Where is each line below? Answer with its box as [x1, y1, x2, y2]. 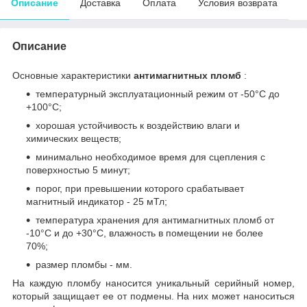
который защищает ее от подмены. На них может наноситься [12, 290, 295, 302]
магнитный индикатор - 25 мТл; [26, 195, 167, 207]
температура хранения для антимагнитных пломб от [36, 214, 274, 225]
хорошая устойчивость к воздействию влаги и [36, 119, 240, 131]
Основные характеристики [12, 69, 134, 81]
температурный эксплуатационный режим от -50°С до [36, 88, 280, 99]
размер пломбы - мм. [36, 258, 132, 270]
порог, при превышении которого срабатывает [36, 182, 244, 194]
